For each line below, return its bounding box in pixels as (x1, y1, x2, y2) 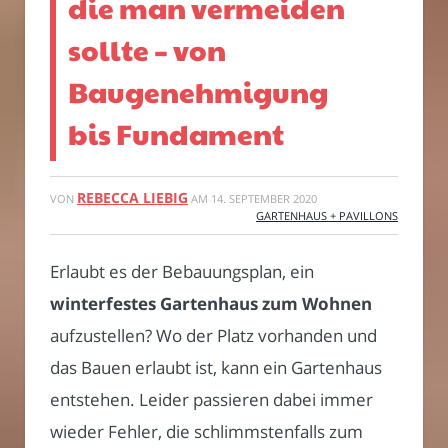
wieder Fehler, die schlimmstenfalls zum (50, 419, 363, 443)
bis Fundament (68, 113, 284, 153)
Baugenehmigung (68, 71, 328, 111)
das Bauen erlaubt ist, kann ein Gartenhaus (50, 355, 382, 379)
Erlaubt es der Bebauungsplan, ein (50, 259, 314, 283)
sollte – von (68, 29, 226, 69)
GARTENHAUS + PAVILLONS (256, 207, 398, 223)
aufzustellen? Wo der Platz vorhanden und (50, 323, 377, 347)
